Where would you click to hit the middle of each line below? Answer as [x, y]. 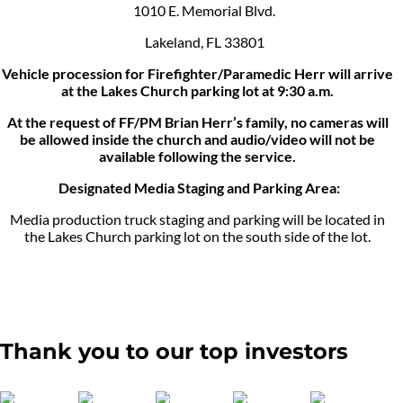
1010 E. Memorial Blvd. [197, 11]
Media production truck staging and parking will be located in [197, 219]
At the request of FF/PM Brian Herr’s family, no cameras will [197, 122]
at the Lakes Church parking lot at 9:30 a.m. [197, 91]
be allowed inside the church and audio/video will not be [197, 139]
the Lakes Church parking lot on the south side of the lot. [197, 237]
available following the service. [197, 157]
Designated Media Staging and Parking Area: [197, 188]
